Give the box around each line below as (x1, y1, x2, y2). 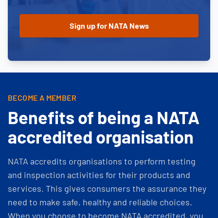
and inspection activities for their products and (8, 169, 190, 180)
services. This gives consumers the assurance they (8, 182, 206, 194)
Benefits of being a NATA (8, 106, 200, 127)
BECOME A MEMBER (8, 92, 76, 102)
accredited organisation (8, 126, 194, 147)
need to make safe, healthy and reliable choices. (8, 196, 192, 207)
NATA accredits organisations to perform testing (8, 155, 196, 166)
